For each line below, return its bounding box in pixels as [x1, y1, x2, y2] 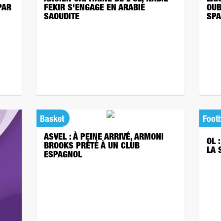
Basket [40, 115, 64, 124]
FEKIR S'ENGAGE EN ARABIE [44, 4, 145, 13]
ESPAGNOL [44, 151, 82, 160]
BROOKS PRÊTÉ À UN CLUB [44, 142, 140, 151]
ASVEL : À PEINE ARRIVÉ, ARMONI [44, 133, 164, 142]
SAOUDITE [44, 13, 79, 22]
